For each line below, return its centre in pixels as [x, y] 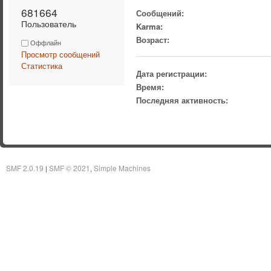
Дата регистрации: [172, 73]
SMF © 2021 [70, 168]
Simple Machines [122, 168]
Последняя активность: [182, 100]
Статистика [42, 65]
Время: [150, 87]
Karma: [150, 26]
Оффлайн [45, 42]
